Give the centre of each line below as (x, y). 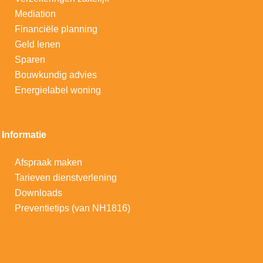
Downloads (38, 193)
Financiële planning (56, 29)
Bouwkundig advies (56, 75)
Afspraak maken (48, 162)
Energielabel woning (58, 90)
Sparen (30, 60)
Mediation (35, 14)
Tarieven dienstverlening (66, 178)
